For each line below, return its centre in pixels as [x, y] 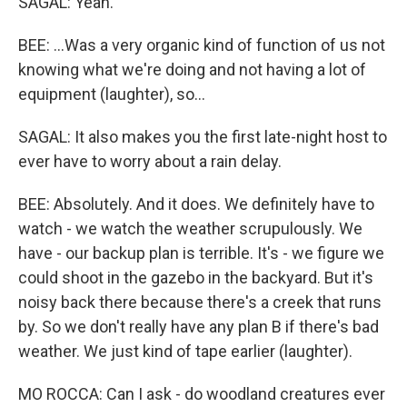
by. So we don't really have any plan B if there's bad [199, 327]
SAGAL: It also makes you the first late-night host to [203, 137]
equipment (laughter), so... [112, 94]
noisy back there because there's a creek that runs [200, 302]
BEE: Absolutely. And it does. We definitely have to [196, 204]
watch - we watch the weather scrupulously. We [190, 228]
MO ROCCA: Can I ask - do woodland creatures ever [202, 394]
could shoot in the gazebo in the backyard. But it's [196, 278]
